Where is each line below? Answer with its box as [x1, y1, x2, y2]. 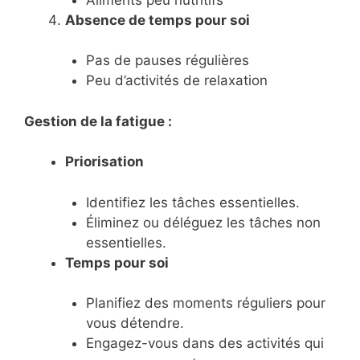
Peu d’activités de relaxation [85, 72, 268, 89]
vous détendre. [85, 315, 184, 332]
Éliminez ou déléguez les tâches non [85, 214, 321, 231]
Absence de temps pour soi [65, 11, 250, 28]
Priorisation [65, 153, 144, 170]
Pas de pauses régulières [85, 52, 249, 69]
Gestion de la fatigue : [24, 112, 172, 129]
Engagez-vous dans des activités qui [85, 335, 324, 352]
